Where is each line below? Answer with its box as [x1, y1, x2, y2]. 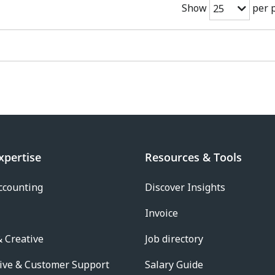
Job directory [145, 232, 203, 246]
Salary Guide [145, 258, 203, 272]
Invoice [145, 206, 178, 220]
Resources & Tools [145, 150, 242, 165]
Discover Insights [145, 180, 225, 195]
